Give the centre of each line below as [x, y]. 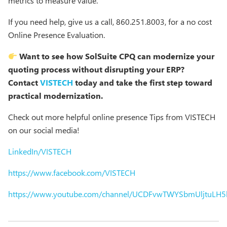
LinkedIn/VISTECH [40, 151]
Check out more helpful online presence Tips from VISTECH [112, 117]
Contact [24, 82]
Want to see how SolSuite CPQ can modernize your [116, 56]
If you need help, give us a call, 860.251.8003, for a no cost [110, 22]
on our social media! [44, 130]
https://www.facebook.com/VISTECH [72, 173]
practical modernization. [55, 96]
